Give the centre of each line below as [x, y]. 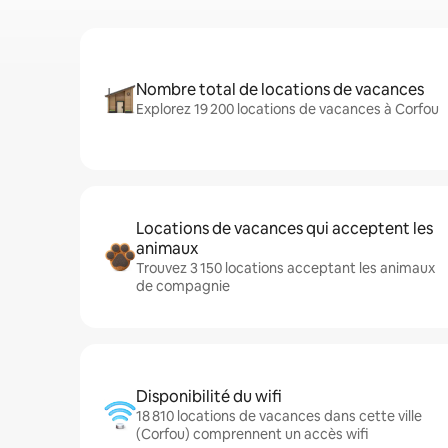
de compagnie [183, 286]
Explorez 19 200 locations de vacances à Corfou [287, 109]
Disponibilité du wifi [209, 396]
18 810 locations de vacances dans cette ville [279, 416]
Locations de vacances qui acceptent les [284, 228]
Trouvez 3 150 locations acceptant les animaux [285, 268]
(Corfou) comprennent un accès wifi [252, 434]
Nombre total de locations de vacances [280, 89]
